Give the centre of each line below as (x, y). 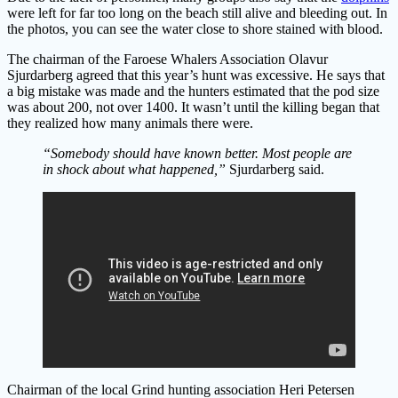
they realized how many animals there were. (130, 123)
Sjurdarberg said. (277, 170)
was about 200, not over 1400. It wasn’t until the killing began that (193, 107)
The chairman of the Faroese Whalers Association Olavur (167, 60)
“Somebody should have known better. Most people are (197, 154)
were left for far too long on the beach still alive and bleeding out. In (197, 13)
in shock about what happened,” (136, 170)
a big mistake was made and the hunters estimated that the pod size (193, 92)
